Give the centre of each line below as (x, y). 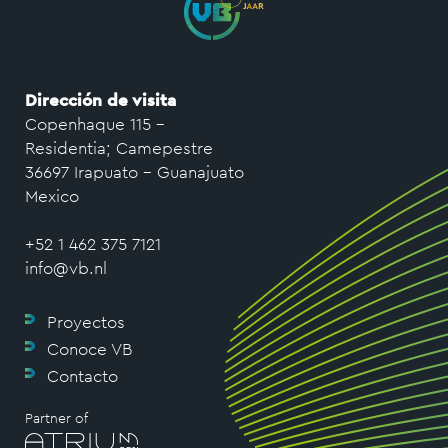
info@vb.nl (66, 268)
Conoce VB (89, 349)
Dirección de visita (100, 100)
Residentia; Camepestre (119, 148)
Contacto (82, 376)
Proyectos (86, 322)
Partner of (56, 418)
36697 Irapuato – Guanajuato (134, 172)
